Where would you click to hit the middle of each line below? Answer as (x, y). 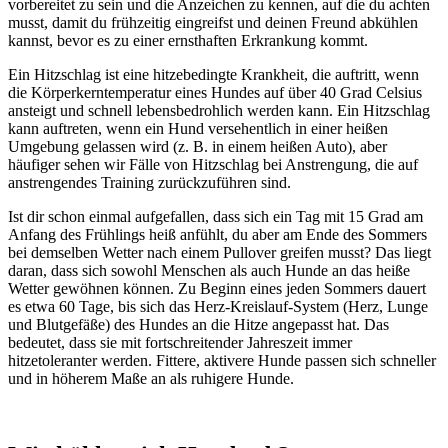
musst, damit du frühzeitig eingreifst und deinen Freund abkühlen (213, 22)
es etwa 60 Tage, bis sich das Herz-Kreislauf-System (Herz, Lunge (218, 306)
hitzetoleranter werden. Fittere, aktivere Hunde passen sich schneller (222, 360)
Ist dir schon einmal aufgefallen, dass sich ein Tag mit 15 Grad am (215, 216)
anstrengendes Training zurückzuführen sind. (149, 182)
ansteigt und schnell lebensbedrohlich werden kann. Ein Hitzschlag (219, 110)
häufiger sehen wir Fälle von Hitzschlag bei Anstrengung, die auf (213, 164)
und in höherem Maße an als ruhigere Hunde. (151, 378)
